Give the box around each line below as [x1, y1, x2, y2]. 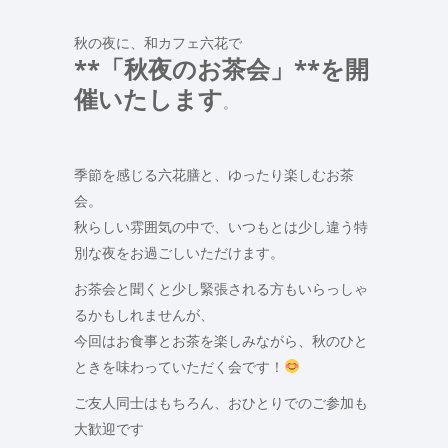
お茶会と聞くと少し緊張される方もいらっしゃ [74, 278, 368, 298]
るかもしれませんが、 [74, 304, 214, 324]
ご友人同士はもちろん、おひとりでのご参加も [74, 392, 368, 412]
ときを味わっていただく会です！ [74, 356, 284, 376]
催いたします [74, 81, 223, 115]
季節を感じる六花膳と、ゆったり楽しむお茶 [74, 164, 354, 184]
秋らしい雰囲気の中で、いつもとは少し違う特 [74, 216, 368, 236]
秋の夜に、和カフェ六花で [74, 32, 242, 52]
